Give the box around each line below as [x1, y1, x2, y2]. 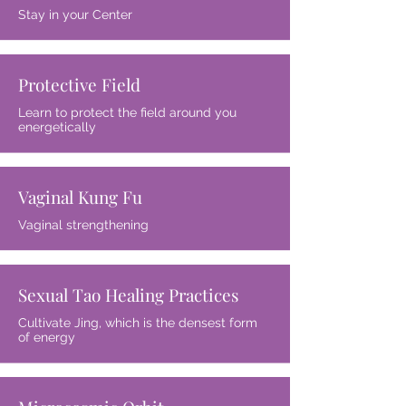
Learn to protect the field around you [18, 105, 237, 120]
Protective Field [18, 72, 140, 96]
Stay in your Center [18, 7, 132, 22]
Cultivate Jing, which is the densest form [18, 315, 257, 330]
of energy [18, 330, 75, 344]
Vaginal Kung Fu [18, 185, 142, 208]
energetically [18, 120, 96, 134]
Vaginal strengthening [18, 217, 149, 232]
